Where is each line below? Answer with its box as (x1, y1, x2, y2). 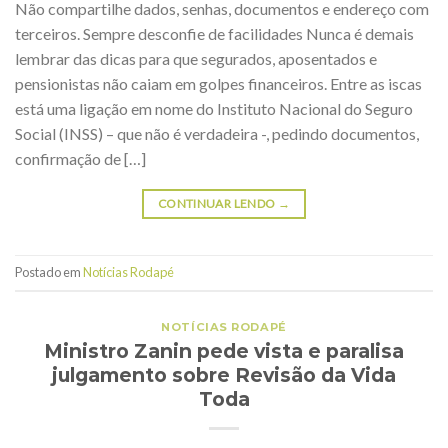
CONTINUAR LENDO (157, 195, 278, 211)
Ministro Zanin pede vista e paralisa (44, 338, 404, 363)
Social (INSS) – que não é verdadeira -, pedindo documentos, (15, 123, 419, 143)
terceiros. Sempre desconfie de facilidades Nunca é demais (15, 23, 414, 43)
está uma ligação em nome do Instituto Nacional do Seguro (15, 98, 413, 118)
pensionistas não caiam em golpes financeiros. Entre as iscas (15, 73, 422, 93)
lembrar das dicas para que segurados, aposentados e (15, 48, 377, 68)
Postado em (15, 264, 83, 281)
